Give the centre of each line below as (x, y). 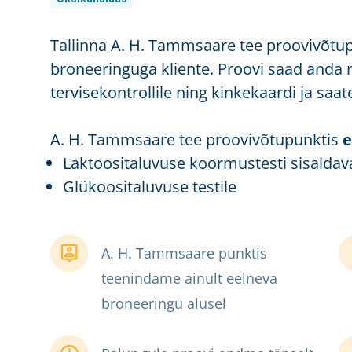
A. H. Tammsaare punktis (184, 253)
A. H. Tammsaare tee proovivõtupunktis (196, 139)
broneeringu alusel (164, 303)
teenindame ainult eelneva (189, 278)
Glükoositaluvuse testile (150, 186)
